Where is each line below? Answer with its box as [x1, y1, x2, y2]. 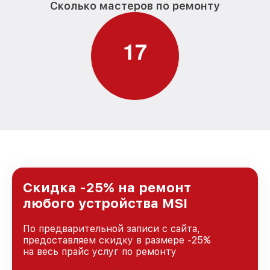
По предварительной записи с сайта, [23, 223, 200, 234]
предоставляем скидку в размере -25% [23, 234, 211, 246]
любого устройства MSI [23, 195, 187, 211]
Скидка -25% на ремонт [23, 180, 191, 195]
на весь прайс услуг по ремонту [23, 246, 177, 257]
